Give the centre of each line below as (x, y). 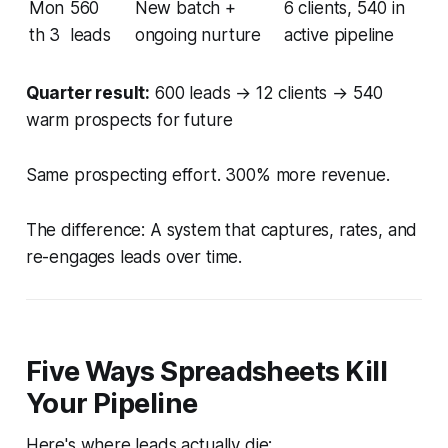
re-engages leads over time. (134, 256)
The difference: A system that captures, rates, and (221, 229)
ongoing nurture (198, 34)
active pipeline (339, 34)
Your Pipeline (111, 403)
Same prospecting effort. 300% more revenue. (207, 174)
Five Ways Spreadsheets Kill (206, 371)
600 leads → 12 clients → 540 (267, 92)
